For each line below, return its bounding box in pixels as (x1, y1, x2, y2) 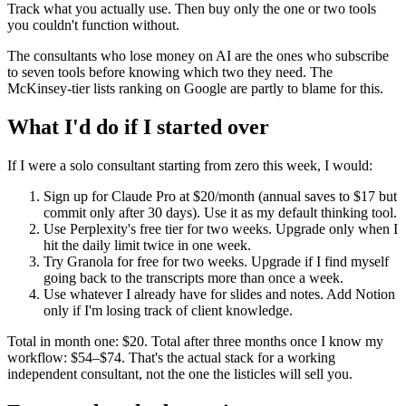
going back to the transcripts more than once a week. (43, 269, 343, 285)
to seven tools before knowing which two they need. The (7, 63, 333, 80)
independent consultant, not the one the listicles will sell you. (7, 365, 353, 382)
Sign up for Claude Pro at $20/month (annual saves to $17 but (43, 188, 397, 204)
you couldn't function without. (7, 16, 179, 33)
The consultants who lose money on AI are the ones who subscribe (7, 47, 389, 63)
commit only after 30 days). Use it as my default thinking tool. (43, 204, 397, 220)
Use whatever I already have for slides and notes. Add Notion (43, 285, 395, 302)
